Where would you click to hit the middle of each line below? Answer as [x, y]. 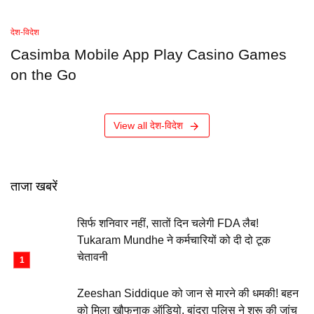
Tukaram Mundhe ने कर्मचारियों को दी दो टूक [174, 240]
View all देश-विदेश [148, 125]
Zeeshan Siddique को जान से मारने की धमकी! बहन [188, 293]
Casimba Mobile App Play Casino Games [149, 55]
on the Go [43, 75]
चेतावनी [93, 257]
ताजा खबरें [34, 186]
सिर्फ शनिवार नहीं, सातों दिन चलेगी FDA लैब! [168, 223]
